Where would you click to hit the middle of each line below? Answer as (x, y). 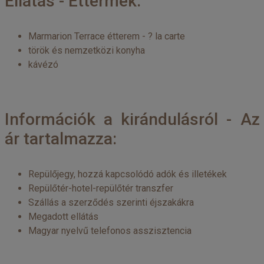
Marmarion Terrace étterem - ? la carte (106, 36)
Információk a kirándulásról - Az (132, 119)
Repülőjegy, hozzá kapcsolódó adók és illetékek (127, 174)
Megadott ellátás (63, 217)
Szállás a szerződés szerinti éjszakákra (111, 202)
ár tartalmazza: (60, 139)
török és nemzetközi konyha (86, 50)
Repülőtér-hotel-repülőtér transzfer (100, 188)
